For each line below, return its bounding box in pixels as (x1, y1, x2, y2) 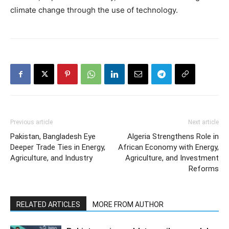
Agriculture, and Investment (125, 153, 219, 163)
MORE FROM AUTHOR (93, 200, 164, 209)
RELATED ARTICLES (16, 200, 80, 209)
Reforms (189, 164, 219, 174)
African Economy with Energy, (118, 143, 219, 152)
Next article (188, 119, 219, 126)
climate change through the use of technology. (10, 5, 178, 15)
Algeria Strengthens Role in (127, 132, 219, 142)
